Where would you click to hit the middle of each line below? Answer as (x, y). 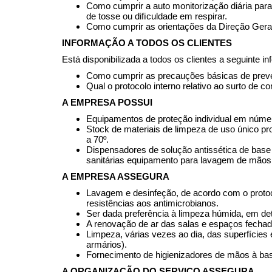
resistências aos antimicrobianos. (152, 203)
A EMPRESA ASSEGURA (116, 177)
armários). (107, 245)
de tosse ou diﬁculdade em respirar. (157, 16)
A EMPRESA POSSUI (107, 103)
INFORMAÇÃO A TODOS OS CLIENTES (147, 43)
